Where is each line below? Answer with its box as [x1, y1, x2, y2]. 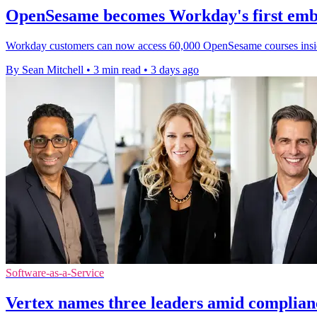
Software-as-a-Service [6, 266, 104, 279]
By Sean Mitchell [6, 63, 83, 76]
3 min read [93, 63, 141, 76]
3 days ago [151, 63, 199, 76]
